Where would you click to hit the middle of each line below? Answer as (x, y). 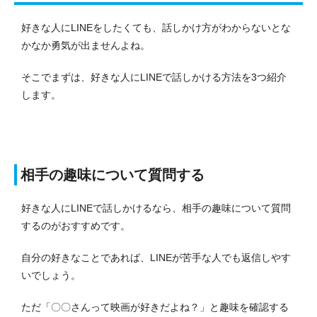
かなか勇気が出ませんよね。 (86, 45)
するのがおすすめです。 (76, 225)
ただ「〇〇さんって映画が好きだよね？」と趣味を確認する (155, 307)
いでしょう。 (51, 275)
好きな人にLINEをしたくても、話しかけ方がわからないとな (156, 27)
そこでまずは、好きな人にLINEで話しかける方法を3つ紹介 (154, 77)
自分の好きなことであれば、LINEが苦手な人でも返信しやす (156, 257)
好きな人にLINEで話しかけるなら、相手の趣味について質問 (156, 208)
